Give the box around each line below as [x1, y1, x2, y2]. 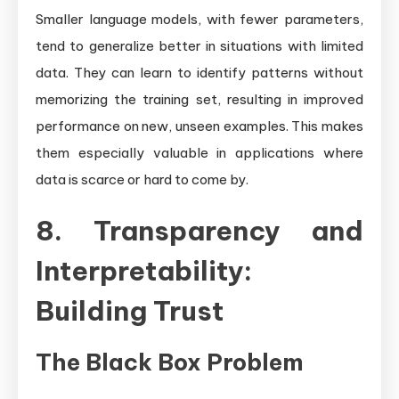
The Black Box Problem [36, 346, 304, 377]
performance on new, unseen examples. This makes [36, 117, 363, 134]
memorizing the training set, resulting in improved [36, 90, 363, 108]
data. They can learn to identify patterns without [36, 63, 363, 81]
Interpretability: [36, 253, 252, 288]
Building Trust [36, 293, 224, 328]
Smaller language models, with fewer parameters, [36, 10, 363, 28]
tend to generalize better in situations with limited [36, 37, 363, 54]
